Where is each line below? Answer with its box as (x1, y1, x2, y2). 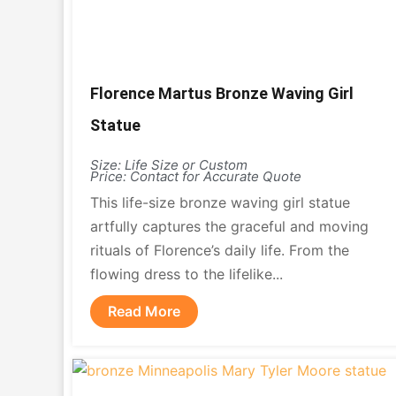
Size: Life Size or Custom (90, 156, 247, 173)
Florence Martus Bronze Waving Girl (90, 84, 354, 103)
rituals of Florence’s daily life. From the (90, 241, 349, 259)
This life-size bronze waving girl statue (90, 194, 350, 211)
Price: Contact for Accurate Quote (90, 168, 301, 185)
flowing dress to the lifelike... (90, 265, 283, 283)
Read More (108, 302, 180, 320)
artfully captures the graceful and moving (90, 217, 369, 235)
